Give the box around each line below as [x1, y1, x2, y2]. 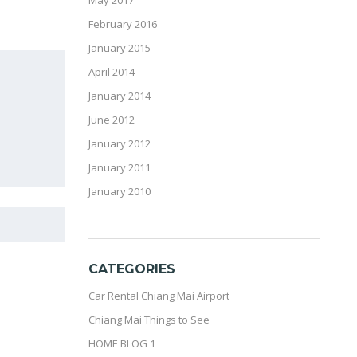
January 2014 [88, 88, 151, 103]
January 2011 [88, 160, 151, 175]
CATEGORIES [88, 261, 175, 277]
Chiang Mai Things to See [88, 312, 210, 327]
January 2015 [88, 41, 151, 55]
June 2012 [88, 112, 135, 127]
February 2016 [88, 17, 157, 31]
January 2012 [88, 136, 151, 151]
